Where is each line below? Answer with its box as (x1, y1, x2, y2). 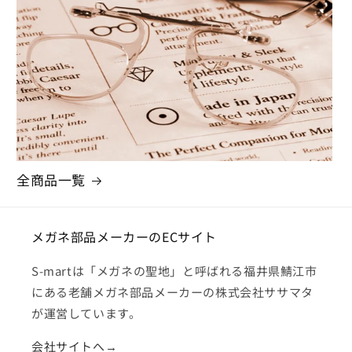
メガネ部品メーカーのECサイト (31, 227, 217, 247)
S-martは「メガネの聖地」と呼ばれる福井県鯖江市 (31, 262, 317, 280)
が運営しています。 (31, 305, 141, 322)
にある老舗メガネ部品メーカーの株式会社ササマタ (31, 284, 313, 301)
